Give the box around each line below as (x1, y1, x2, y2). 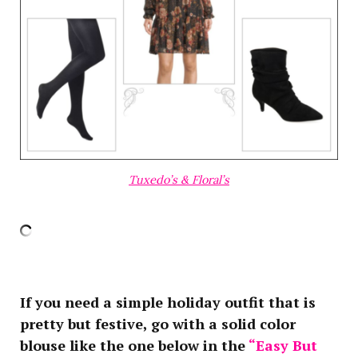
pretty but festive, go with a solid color (20, 314, 296, 334)
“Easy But (245, 336, 317, 356)
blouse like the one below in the (20, 336, 245, 356)
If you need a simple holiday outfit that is (20, 292, 316, 312)
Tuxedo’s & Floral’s (129, 172, 229, 188)
